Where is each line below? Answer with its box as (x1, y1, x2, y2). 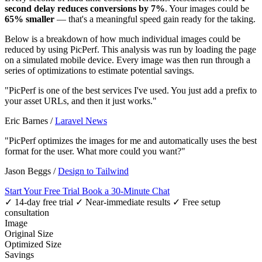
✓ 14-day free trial (5, 196, 73, 207)
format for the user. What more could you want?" (5, 146, 185, 156)
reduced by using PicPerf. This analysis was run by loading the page (5, 44, 256, 54)
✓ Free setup (173, 196, 220, 207)
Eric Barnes (5, 115, 50, 126)
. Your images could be (165, 3, 249, 13)
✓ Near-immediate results (75, 196, 170, 207)
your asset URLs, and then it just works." (5, 95, 157, 106)
